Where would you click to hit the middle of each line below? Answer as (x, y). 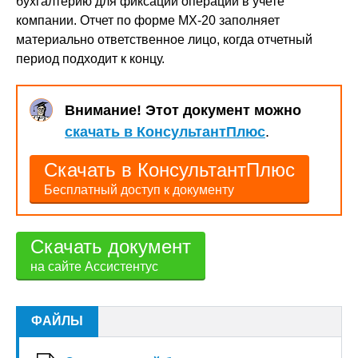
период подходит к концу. (90, 59)
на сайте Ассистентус (94, 267)
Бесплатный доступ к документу (139, 190)
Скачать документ (111, 247)
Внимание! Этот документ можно (183, 110)
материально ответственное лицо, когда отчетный (164, 40)
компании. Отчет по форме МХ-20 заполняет (148, 20)
